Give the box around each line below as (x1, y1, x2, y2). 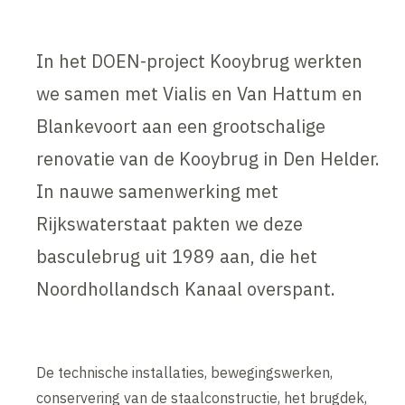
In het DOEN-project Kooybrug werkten (36, 49, 363, 74)
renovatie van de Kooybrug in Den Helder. (36, 146, 381, 172)
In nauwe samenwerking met (36, 179, 279, 204)
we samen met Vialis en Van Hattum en (36, 81, 363, 107)
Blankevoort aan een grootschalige (36, 114, 326, 139)
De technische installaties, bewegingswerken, (36, 363, 334, 382)
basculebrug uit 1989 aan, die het (36, 244, 318, 269)
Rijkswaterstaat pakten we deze (36, 212, 304, 237)
